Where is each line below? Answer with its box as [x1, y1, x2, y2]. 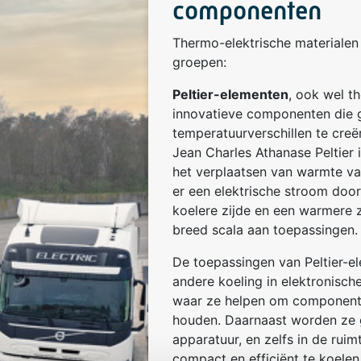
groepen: [172, 54, 226, 70]
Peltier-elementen [172, 86, 288, 102]
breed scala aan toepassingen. [172, 222, 358, 238]
